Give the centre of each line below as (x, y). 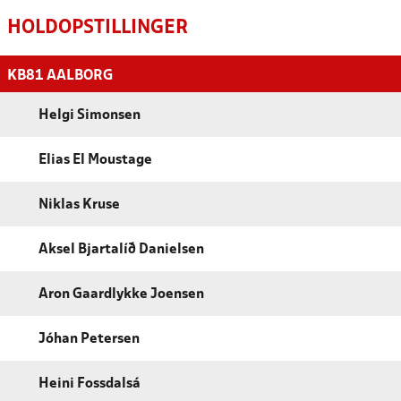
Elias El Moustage (95, 160)
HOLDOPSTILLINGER (98, 28)
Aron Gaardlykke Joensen (121, 294)
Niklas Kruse (79, 205)
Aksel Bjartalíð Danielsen (121, 249)
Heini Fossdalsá (90, 384)
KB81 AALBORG (60, 75)
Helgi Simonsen (90, 115)
